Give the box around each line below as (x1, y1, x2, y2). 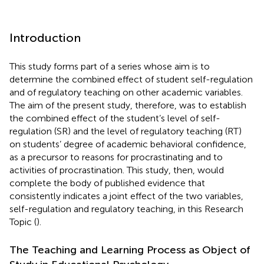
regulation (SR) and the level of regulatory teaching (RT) (9, 125, 242, 137)
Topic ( (9, 216, 37, 227)
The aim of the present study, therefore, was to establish (9, 99, 246, 111)
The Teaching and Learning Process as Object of (9, 243, 250, 256)
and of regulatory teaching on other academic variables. (9, 86, 243, 98)
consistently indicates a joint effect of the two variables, (9, 190, 243, 202)
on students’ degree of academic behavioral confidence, (9, 138, 246, 150)
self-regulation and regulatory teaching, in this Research (9, 203, 243, 214)
